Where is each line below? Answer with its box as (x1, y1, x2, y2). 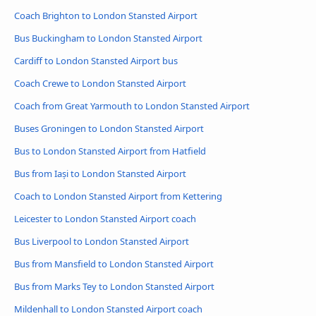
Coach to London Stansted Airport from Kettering (14, 190, 222, 203)
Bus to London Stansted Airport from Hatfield (14, 145, 206, 158)
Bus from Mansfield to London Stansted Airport (14, 257, 214, 270)
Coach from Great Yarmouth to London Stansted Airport (14, 99, 250, 113)
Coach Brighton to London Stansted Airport (14, 9, 197, 23)
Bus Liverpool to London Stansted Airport (14, 235, 189, 248)
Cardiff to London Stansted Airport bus (14, 54, 178, 68)
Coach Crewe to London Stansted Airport (14, 77, 186, 90)
